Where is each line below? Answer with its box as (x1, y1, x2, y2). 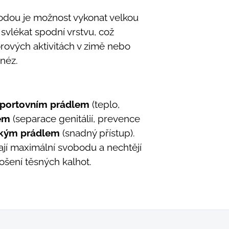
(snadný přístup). (60, 127, 135, 139)
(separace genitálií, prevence (10, 112, 140, 124)
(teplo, (89, 98, 120, 110)
